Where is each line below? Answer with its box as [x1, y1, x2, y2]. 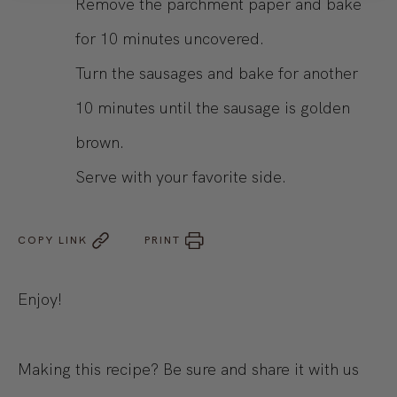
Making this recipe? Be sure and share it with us [18, 359, 359, 380]
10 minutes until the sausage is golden [75, 97, 350, 119]
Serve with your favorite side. [75, 167, 286, 188]
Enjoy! [18, 289, 62, 310]
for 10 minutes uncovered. [75, 28, 264, 50]
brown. [75, 132, 124, 153]
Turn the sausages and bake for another [75, 63, 358, 84]
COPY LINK [18, 233, 88, 248]
